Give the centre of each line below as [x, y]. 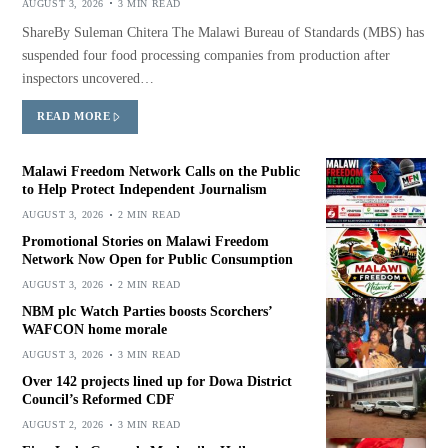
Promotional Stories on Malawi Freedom [145, 242]
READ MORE [74, 116]
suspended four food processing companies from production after [205, 55]
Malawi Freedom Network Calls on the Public [160, 172]
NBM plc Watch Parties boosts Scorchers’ [147, 312]
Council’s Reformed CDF [98, 400]
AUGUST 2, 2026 [62, 425]
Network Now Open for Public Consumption [157, 260]
